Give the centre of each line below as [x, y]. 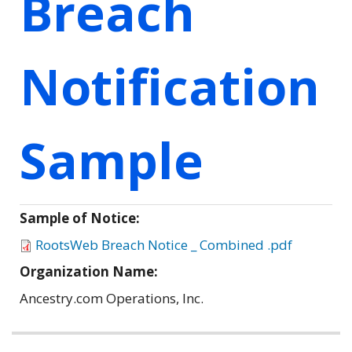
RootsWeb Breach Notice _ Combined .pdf [164, 244]
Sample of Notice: [81, 218]
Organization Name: [90, 271]
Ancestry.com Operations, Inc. [112, 298]
